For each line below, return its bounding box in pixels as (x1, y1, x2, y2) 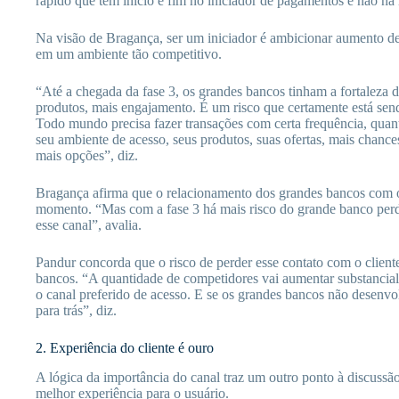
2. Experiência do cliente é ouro (36, 340, 214, 356)
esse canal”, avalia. (36, 217, 142, 233)
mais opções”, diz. (36, 148, 138, 164)
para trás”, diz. (36, 303, 117, 319)
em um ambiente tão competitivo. (36, 46, 222, 62)
